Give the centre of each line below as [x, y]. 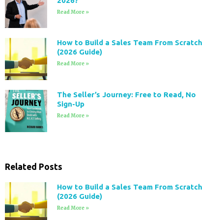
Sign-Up [70, 104]
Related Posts [34, 166]
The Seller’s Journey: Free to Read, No [126, 95]
